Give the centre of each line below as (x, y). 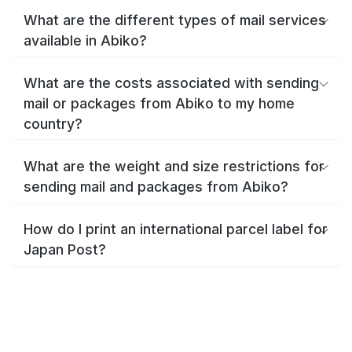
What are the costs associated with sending (171, 82)
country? (53, 123)
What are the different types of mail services (175, 20)
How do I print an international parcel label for (176, 229)
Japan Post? (65, 250)
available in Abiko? (85, 40)
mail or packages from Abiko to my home (159, 103)
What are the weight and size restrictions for (174, 166)
